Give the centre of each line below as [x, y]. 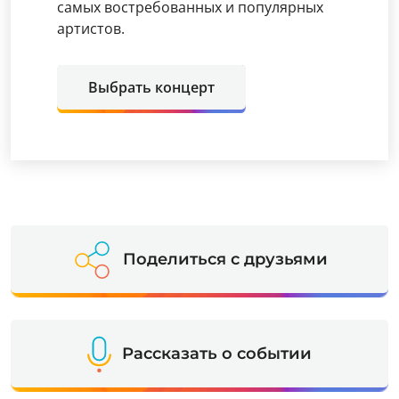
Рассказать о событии [217, 354]
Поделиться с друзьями [225, 259]
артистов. [91, 28]
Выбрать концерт [151, 87]
